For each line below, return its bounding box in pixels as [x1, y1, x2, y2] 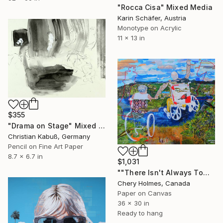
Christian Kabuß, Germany [8, 132, 90, 140]
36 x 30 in [117, 199, 149, 208]
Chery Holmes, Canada [117, 179, 190, 188]
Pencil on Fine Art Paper [8, 142, 83, 150]
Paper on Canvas [117, 189, 172, 198]
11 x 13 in [117, 33, 145, 42]
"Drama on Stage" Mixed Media [98, 121, 105, 130]
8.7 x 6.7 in [8, 152, 43, 160]
